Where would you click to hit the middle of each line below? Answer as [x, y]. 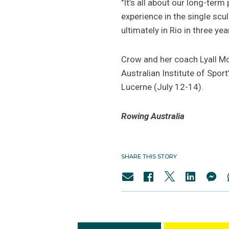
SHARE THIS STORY [149, 156]
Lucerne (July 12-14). [162, 87]
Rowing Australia [153, 116]
